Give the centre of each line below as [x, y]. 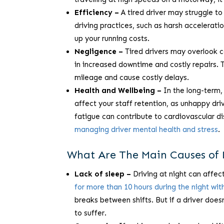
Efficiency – [97, 13]
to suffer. [91, 213]
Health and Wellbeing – [118, 91]
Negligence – [99, 52]
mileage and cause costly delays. [132, 78]
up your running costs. [112, 39]
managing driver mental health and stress [146, 130]
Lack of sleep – [103, 174]
